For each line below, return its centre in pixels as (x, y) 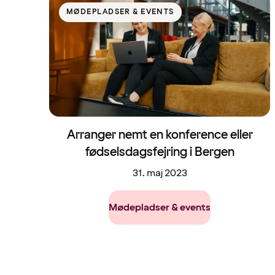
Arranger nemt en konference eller (160, 135)
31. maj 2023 (160, 173)
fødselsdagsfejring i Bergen (160, 153)
